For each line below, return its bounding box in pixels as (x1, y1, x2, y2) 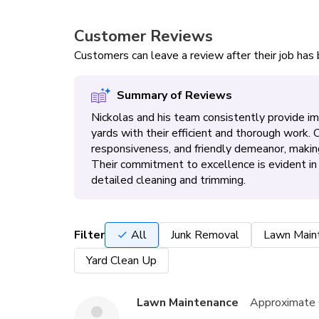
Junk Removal (171, 227, 239, 243)
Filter (74, 227, 105, 243)
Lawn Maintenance (137, 295, 239, 310)
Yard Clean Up (86, 253, 157, 268)
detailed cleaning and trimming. (91, 172, 246, 188)
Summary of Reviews (116, 88, 232, 103)
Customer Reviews (74, 26, 213, 47)
